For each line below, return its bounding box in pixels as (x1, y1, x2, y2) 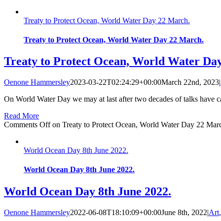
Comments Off (4, 120, 50, 129)
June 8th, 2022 (161, 208, 207, 217)
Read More (4, 111, 39, 120)
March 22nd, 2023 (161, 78, 219, 87)
